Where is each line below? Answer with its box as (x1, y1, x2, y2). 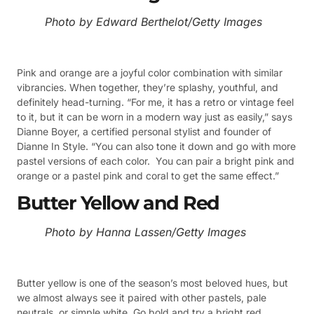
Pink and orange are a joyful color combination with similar (17, 67, 282, 78)
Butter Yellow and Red (17, 191, 219, 215)
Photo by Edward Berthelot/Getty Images (45, 15, 262, 29)
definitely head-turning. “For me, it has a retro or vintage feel (17, 96, 294, 108)
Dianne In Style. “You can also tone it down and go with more (17, 140, 296, 152)
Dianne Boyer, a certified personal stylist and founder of (17, 125, 271, 137)
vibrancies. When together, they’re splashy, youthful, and (17, 81, 278, 93)
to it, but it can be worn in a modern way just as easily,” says (17, 111, 292, 123)
